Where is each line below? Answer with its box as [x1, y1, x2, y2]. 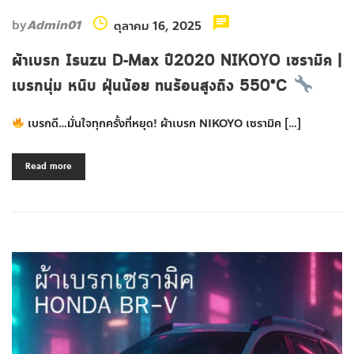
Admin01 [27, 15, 81, 35]
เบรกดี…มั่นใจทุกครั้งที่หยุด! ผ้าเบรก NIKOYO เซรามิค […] [24, 115, 301, 132]
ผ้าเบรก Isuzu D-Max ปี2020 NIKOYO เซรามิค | [12, 49, 342, 73]
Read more [25, 160, 72, 173]
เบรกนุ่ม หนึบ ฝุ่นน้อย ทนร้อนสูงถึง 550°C [12, 74, 293, 98]
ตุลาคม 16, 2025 [114, 16, 201, 36]
